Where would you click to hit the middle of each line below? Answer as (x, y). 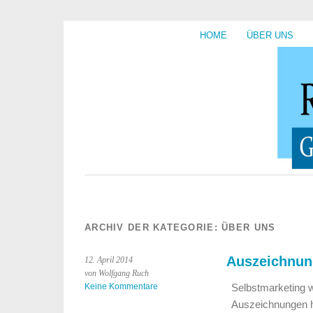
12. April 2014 (109, 260)
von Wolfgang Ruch (117, 273)
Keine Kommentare (121, 286)
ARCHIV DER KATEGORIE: (153, 227)
